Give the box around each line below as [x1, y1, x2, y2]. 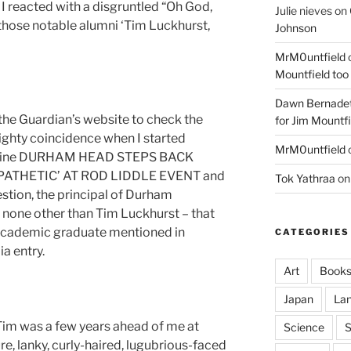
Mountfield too [274, 67, 349, 81]
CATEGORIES [274, 226, 349, 238]
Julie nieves [274, 4, 332, 18]
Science [283, 320, 324, 335]
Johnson [274, 21, 317, 35]
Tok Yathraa [274, 172, 335, 186]
